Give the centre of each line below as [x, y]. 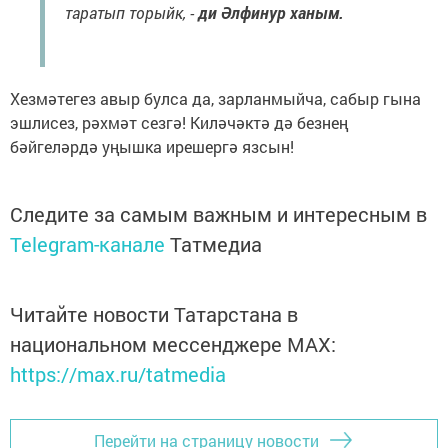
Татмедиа [216, 244]
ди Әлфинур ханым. [271, 13]
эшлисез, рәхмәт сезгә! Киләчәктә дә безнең [179, 123]
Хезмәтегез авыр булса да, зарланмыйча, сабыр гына [215, 99]
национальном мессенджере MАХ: [173, 344]
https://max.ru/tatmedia [118, 374]
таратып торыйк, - [131, 13]
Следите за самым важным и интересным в [218, 214]
